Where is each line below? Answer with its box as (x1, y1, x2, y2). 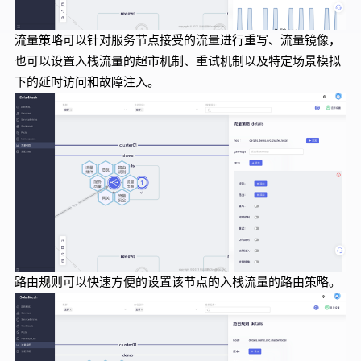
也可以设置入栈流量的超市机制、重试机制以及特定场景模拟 (14, 55, 341, 68)
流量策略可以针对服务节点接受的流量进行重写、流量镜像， (14, 34, 341, 48)
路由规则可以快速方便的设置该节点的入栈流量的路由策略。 (14, 276, 341, 289)
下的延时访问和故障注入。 (14, 76, 160, 89)
